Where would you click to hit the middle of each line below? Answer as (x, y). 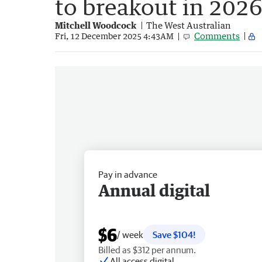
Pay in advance (128, 174)
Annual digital (154, 190)
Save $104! (174, 234)
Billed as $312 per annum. (147, 249)
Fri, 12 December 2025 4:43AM (114, 36)
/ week (130, 234)
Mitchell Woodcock (96, 25)
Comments (217, 35)
